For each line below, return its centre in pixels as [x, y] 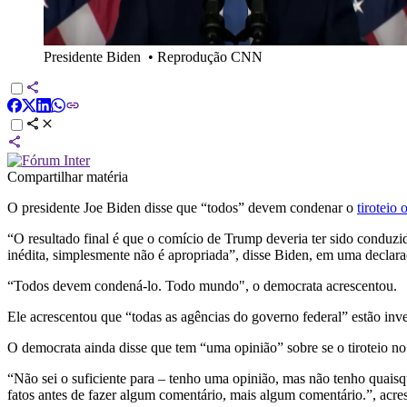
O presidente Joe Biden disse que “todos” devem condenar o [182, 207]
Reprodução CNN [210, 56]
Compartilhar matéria [68, 176]
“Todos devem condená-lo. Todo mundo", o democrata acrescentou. [202, 285]
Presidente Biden [92, 56]
